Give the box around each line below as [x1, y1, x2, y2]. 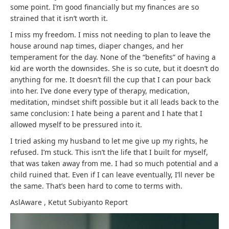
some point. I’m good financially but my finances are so [10, 2, 199, 12]
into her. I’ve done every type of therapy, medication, [10, 86, 190, 96]
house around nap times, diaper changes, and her [10, 41, 184, 51]
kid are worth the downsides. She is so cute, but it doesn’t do [10, 63, 219, 74]
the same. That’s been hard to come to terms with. [10, 181, 182, 191]
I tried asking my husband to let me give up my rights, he [10, 136, 208, 146]
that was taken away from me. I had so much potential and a [10, 158, 218, 169]
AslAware [10, 197, 44, 208]
